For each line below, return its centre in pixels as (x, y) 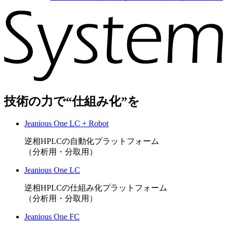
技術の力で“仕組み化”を (72, 101)
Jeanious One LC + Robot (66, 124)
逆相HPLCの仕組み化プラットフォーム (96, 188)
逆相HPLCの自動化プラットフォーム (92, 141)
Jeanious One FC (52, 217)
